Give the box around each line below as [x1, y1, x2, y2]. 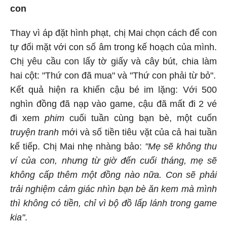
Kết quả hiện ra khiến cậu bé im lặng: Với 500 [10, 83, 217, 94]
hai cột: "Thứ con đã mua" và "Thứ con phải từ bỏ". [10, 69, 216, 80]
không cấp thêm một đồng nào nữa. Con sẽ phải [10, 168, 217, 179]
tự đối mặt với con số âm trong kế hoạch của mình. [10, 41, 217, 51]
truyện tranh [10, 126, 59, 136]
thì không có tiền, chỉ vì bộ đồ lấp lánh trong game [10, 197, 217, 207]
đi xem [10, 111, 45, 122]
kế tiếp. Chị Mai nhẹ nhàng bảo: [10, 140, 145, 150]
